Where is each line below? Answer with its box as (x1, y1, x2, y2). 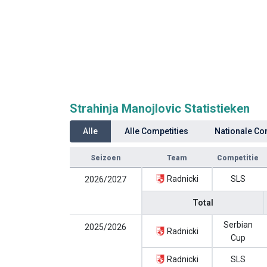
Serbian (223, 220, 253, 229)
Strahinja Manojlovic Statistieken (70, 101, 250, 116)
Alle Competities (124, 126, 188, 136)
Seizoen (91, 154, 121, 162)
